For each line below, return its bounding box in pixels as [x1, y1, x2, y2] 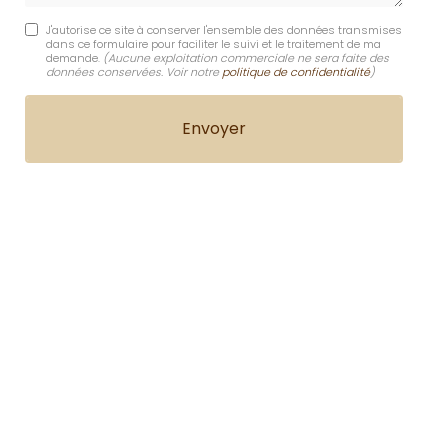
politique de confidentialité [221, 63, 370, 80]
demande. [45, 49, 103, 66]
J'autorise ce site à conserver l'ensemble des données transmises [45, 21, 402, 38]
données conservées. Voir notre [45, 63, 222, 80]
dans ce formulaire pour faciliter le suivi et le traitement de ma [45, 35, 381, 52]
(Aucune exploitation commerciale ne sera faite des [102, 49, 389, 66]
